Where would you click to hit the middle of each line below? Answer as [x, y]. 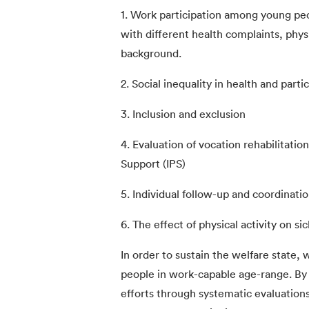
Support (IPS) [153, 164]
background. [151, 53]
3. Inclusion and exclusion [183, 114]
